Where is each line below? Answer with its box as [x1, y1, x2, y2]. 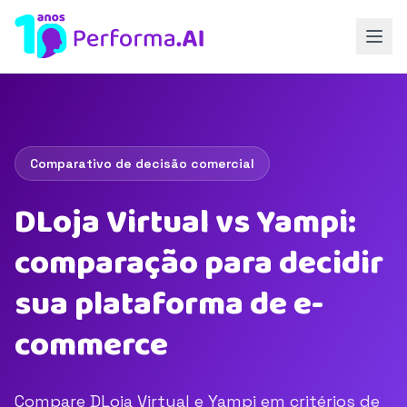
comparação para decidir [15, 237, 383, 290]
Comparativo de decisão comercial [30, 155, 254, 172]
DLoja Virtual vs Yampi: [15, 196, 356, 249]
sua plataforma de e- [15, 278, 323, 331]
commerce [15, 319, 168, 372]
